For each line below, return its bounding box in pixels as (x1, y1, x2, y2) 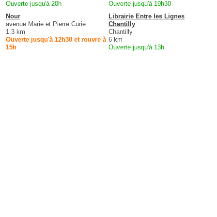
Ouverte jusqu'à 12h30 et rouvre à (6, 36, 106, 44)
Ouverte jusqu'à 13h (108, 44, 164, 51)
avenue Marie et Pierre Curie (6, 20, 86, 28)
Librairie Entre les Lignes (108, 13, 185, 20)
